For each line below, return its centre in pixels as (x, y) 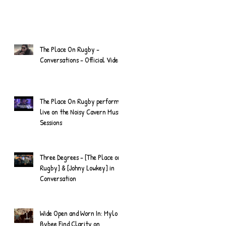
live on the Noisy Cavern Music (81, 111)
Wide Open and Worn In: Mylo (79, 213)
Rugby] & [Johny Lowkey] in (77, 167)
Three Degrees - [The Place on (80, 157)
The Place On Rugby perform (80, 101)
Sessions (51, 122)
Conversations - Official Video (103, 60)
